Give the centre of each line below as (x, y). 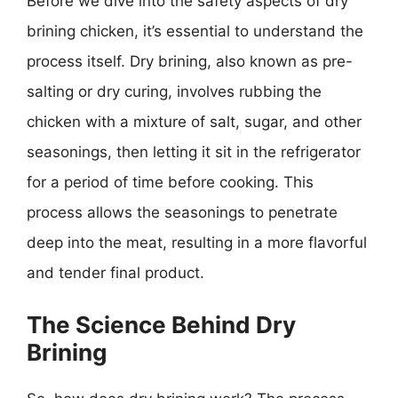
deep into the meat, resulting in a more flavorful (197, 243)
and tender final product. (115, 273)
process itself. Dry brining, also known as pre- (190, 61)
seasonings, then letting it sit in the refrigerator (194, 152)
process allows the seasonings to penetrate (182, 212)
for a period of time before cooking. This (170, 182)
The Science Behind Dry (161, 324)
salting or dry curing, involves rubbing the (174, 92)
